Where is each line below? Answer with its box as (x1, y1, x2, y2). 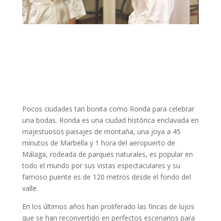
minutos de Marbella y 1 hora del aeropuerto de (22, 138, 175, 148)
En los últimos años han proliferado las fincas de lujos (22, 202, 194, 212)
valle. (22, 184, 38, 193)
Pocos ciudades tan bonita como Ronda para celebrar (22, 104, 194, 114)
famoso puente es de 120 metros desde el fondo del (22, 172, 191, 182)
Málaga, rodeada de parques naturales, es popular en (22, 149, 193, 159)
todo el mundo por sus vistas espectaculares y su (22, 161, 180, 171)
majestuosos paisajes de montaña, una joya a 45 (22, 127, 181, 137)
